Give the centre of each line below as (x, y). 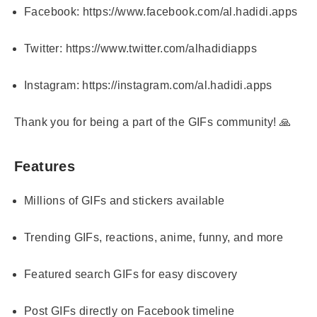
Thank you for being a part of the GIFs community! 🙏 (153, 122)
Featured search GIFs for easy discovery (131, 274)
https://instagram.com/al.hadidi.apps (177, 85)
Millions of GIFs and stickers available (125, 201)
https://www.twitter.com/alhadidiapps (161, 48)
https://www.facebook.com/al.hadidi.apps (190, 12)
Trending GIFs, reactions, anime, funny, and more (154, 237)
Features (45, 166)
